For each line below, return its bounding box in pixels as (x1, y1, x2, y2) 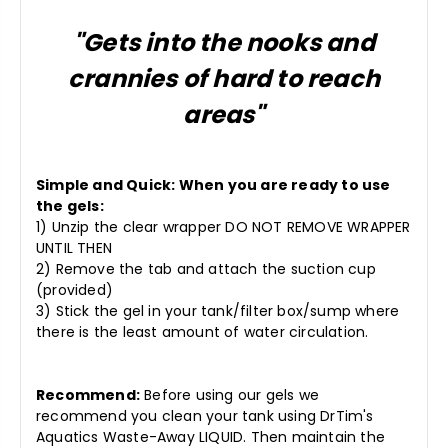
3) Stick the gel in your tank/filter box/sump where (36, 301, 400, 322)
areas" (183, 98, 265, 132)
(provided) (36, 280, 113, 301)
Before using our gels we (140, 385, 319, 406)
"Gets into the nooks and (73, 26, 375, 60)
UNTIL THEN (36, 238, 112, 259)
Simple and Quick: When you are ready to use (36, 175, 391, 196)
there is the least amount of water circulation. (36, 322, 369, 343)
